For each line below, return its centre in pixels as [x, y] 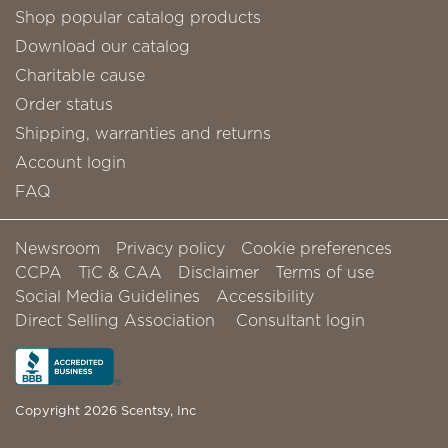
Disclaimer [218, 271]
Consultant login [300, 319]
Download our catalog [102, 45]
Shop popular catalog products [138, 16]
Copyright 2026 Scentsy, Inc [105, 409]
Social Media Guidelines [107, 295]
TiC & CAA [120, 271]
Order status [64, 103]
